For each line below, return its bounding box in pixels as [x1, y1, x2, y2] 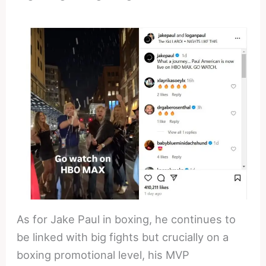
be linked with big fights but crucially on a [17, 230, 229, 243]
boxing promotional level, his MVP [17, 248, 190, 261]
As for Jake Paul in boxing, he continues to [17, 212, 236, 226]
